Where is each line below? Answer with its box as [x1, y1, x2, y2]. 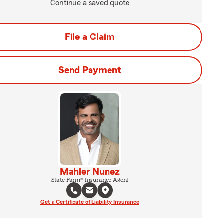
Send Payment [58, 65, 121, 75]
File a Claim [64, 32, 115, 42]
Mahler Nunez [59, 166, 120, 177]
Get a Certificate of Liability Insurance [40, 199, 139, 205]
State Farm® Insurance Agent [51, 176, 128, 182]
